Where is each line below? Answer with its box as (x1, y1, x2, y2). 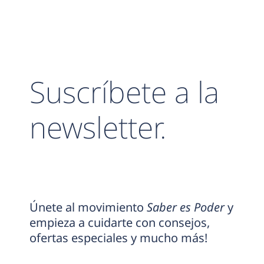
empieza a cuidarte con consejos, (29, 214, 210, 231)
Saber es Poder (146, 199, 225, 216)
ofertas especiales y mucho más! (29, 230, 207, 246)
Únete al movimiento (29, 199, 147, 216)
